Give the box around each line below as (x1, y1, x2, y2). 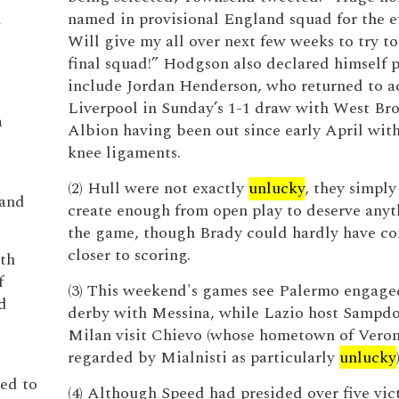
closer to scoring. (67, 243, 191, 267)
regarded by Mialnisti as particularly (67, 346, 339, 370)
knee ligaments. (67, 141, 181, 165)
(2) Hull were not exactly (67, 176, 248, 200)
